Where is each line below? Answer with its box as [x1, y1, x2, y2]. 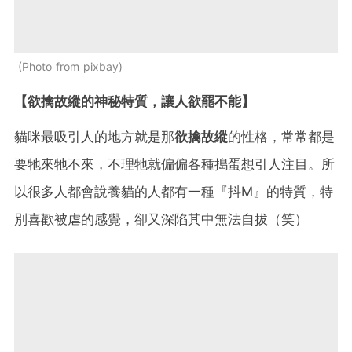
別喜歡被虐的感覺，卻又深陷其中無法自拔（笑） [14, 211, 308, 228]
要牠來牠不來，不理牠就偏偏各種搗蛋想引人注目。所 [14, 156, 335, 173]
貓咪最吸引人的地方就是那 [14, 129, 174, 145]
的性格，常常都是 [228, 129, 335, 145]
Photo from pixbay [22, 60, 119, 74]
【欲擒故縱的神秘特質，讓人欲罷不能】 [14, 93, 255, 110]
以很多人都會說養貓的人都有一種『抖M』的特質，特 [14, 184, 333, 200]
